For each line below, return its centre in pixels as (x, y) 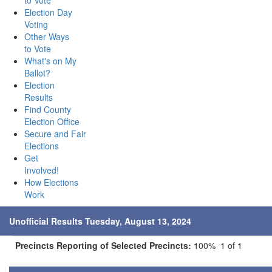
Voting (36, 24)
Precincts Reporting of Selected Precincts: (103, 245)
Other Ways (47, 36)
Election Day (48, 12)
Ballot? (37, 73)
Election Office (52, 121)
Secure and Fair (55, 134)
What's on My (50, 61)
